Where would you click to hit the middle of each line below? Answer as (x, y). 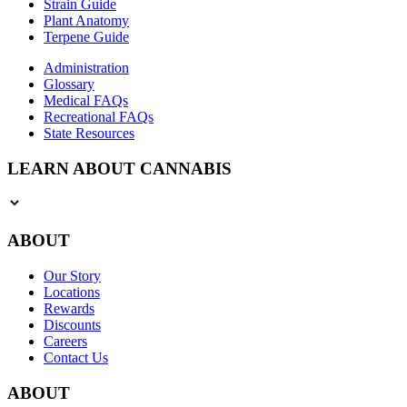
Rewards (69, 308)
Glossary (69, 84)
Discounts (72, 324)
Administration (86, 67)
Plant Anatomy (86, 20)
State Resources (89, 133)
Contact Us (76, 357)
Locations (72, 292)
